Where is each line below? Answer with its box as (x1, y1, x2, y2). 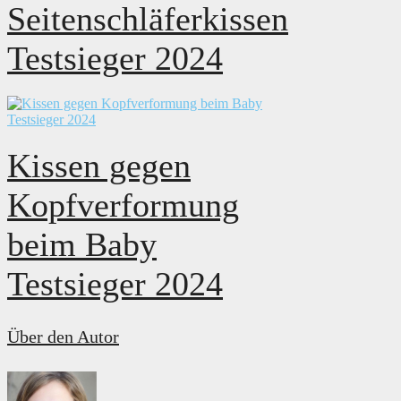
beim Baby (7, 225, 157, 263)
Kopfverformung (7, 185, 239, 224)
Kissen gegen (7, 146, 191, 184)
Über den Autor (7, 327, 119, 347)
